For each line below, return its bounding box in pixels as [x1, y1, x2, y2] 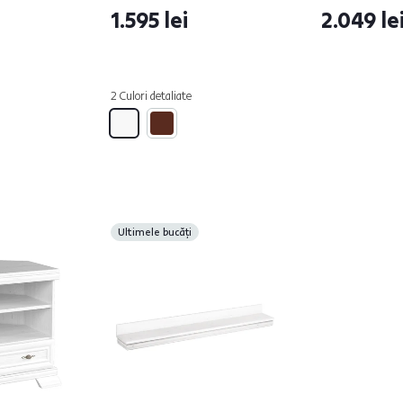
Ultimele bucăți [118, 226, 192, 238]
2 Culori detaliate [111, 88, 192, 103]
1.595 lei [111, 6, 188, 33]
